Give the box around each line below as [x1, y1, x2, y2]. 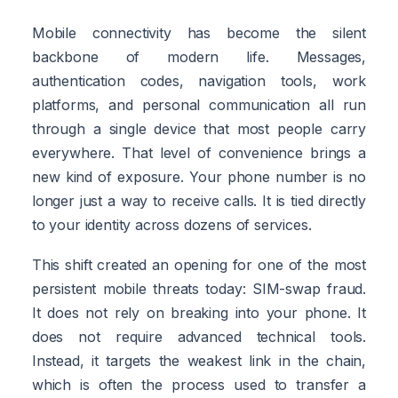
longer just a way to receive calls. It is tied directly [32, 191, 366, 210]
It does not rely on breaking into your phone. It [32, 303, 366, 322]
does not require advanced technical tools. [32, 327, 366, 346]
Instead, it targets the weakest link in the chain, [32, 351, 366, 370]
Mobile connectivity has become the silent [32, 23, 366, 42]
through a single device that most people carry [32, 119, 366, 138]
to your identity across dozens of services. [32, 215, 312, 234]
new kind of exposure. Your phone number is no [32, 167, 366, 186]
